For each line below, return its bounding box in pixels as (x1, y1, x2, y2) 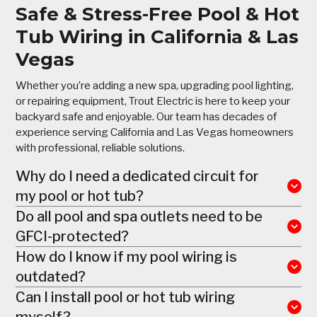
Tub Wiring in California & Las (16, 25, 299, 48)
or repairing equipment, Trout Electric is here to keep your (16, 94, 291, 108)
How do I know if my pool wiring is (16, 248, 238, 265)
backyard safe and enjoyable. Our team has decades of (16, 110, 277, 123)
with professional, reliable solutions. (16, 141, 185, 154)
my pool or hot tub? (16, 187, 144, 204)
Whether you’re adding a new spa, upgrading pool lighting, (16, 79, 294, 92)
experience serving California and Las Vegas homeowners (16, 125, 294, 139)
